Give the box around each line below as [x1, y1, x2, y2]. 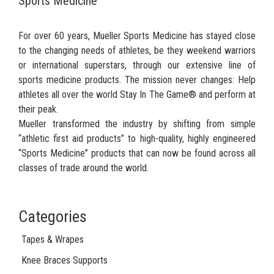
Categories [18, 207, 87, 226]
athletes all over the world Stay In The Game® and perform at [18, 88, 256, 100]
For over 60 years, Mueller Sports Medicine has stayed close [18, 29, 256, 42]
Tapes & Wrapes [21, 234, 84, 246]
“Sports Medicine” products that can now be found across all [18, 147, 256, 159]
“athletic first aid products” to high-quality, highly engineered [18, 132, 256, 144]
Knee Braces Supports [21, 254, 108, 267]
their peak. [18, 103, 59, 115]
